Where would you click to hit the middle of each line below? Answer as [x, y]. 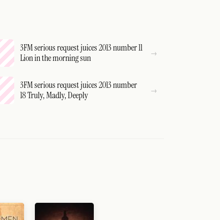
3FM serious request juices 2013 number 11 [82, 48]
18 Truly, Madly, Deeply [54, 95]
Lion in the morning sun [56, 58]
